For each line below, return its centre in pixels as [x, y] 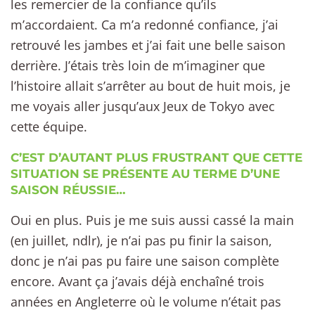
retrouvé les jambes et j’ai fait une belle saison [148, 45]
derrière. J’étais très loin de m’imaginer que [138, 66]
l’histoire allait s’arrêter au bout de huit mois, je [150, 86]
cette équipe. [49, 127]
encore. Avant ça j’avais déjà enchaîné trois [137, 282]
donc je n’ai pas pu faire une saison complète [145, 261]
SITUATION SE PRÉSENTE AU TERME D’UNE [145, 174]
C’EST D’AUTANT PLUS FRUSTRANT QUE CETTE [156, 158]
